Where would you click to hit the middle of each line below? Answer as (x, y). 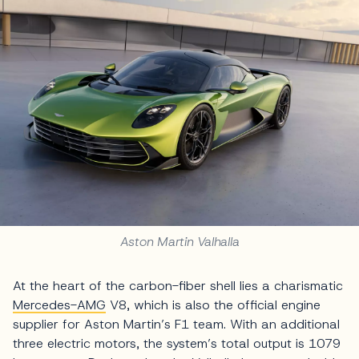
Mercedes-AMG (59, 305)
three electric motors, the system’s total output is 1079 (177, 343)
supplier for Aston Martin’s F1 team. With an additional (176, 324)
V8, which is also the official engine (213, 305)
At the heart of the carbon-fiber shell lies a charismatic (178, 285)
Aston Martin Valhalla (179, 241)
